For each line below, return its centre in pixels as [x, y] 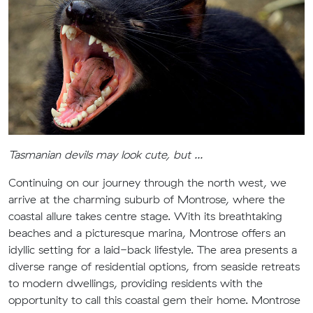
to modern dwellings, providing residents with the [136, 283]
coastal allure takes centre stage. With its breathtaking [145, 216]
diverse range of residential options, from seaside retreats [154, 266]
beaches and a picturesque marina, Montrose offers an [147, 233]
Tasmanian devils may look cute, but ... [105, 154]
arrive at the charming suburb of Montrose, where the [147, 199]
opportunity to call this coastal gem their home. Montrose [154, 300]
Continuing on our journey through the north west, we [147, 182]
